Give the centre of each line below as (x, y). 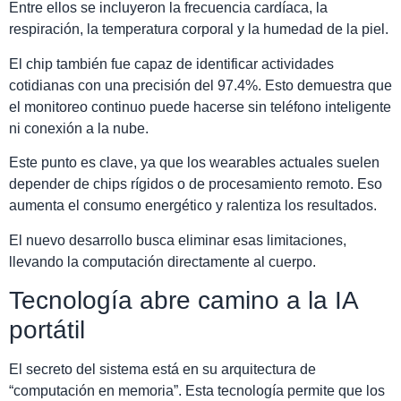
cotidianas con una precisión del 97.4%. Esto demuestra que (200, 85)
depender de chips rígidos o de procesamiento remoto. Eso (196, 184)
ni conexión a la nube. (79, 128)
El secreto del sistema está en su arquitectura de (162, 369)
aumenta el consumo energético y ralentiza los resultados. (193, 206)
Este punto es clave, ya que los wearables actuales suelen (194, 163)
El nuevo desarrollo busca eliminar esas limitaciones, (178, 240)
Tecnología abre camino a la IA (183, 300)
